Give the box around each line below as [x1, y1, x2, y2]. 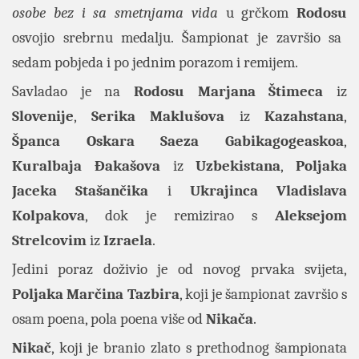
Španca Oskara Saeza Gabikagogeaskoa [12, 132, 344, 151]
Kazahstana [264, 107, 344, 126]
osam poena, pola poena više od [12, 310, 206, 329]
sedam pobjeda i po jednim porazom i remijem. [12, 54, 298, 72]
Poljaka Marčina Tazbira [12, 285, 179, 304]
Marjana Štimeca [197, 83, 324, 101]
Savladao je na [12, 83, 134, 101]
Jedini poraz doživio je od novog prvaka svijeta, [12, 260, 347, 279]
